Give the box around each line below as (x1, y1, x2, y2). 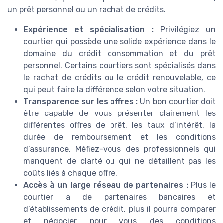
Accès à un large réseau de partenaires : (23, 180, 188, 190)
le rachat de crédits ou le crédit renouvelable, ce (23, 72, 216, 82)
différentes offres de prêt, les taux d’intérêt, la (23, 120, 216, 130)
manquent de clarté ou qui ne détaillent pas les (23, 156, 216, 166)
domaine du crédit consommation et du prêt (23, 48, 216, 58)
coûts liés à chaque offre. (23, 168, 117, 178)
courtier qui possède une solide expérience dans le (23, 36, 216, 46)
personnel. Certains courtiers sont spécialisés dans (23, 60, 216, 70)
